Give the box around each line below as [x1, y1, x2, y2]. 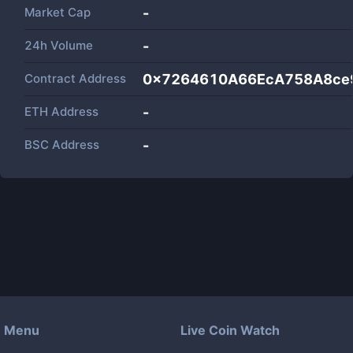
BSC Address [24, 137, 99, 152]
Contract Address [24, 71, 126, 86]
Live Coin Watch [180, 322, 280, 338]
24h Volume [24, 38, 93, 53]
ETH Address [24, 104, 98, 119]
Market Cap [24, 5, 91, 20]
